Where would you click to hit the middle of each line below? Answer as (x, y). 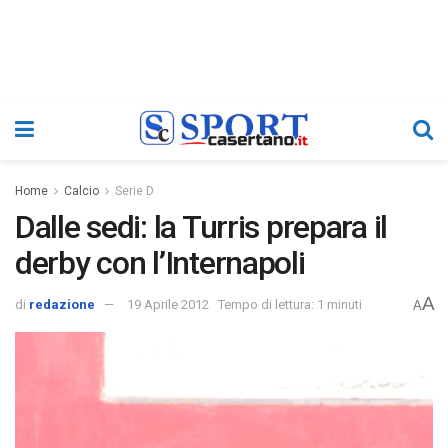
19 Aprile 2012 (168, 305)
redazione (62, 305)
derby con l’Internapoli (160, 263)
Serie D (134, 191)
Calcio (81, 191)
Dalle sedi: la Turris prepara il (201, 227)
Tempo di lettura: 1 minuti (290, 305)
